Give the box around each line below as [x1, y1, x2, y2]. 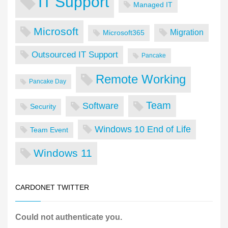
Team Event [30, 125, 68, 134]
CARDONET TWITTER [15, 183, 89, 192]
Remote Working [96, 72, 186, 87]
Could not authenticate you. [15, 213, 122, 222]
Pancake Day [29, 78, 66, 85]
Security [30, 102, 56, 111]
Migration [170, 27, 204, 37]
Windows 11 [34, 147, 92, 159]
